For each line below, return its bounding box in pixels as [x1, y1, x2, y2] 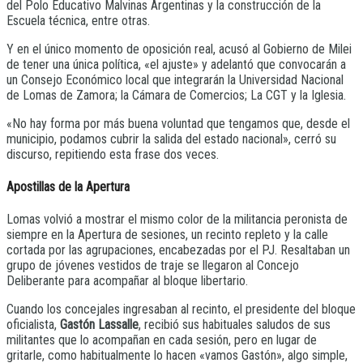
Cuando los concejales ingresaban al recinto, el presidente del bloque [6, 301, 356, 318]
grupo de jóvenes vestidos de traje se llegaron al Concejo [6, 258, 299, 274]
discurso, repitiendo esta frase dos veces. [6, 146, 219, 162]
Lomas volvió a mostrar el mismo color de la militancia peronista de [6, 211, 348, 228]
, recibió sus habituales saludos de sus [139, 317, 331, 333]
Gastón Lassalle [60, 317, 139, 333]
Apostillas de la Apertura [6, 179, 130, 195]
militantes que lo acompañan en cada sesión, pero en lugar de [6, 332, 317, 348]
